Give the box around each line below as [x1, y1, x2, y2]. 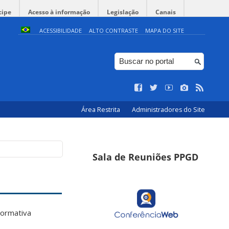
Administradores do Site [132, 105, 205, 114]
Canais [155, 8, 176, 16]
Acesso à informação [28, 8, 90, 16]
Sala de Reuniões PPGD [93, 151, 198, 163]
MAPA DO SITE [145, 27, 184, 34]
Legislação [107, 8, 139, 16]
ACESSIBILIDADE [39, 27, 82, 34]
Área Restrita [81, 105, 122, 114]
